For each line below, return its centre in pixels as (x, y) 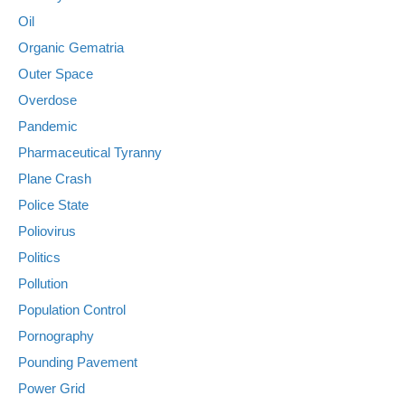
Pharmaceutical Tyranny (90, 153)
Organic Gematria (71, 48)
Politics (39, 258)
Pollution (43, 284)
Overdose (47, 100)
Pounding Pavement (78, 363)
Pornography (56, 336)
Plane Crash (55, 179)
